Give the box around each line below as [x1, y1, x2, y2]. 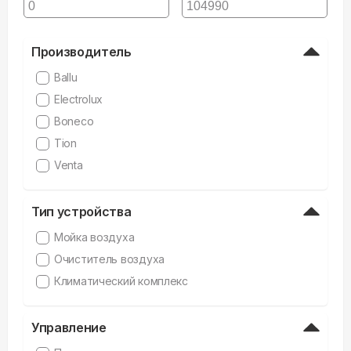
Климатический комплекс [54, 274, 188, 288]
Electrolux [54, 92, 103, 107]
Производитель [31, 43, 132, 60]
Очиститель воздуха [54, 252, 165, 266]
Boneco [54, 114, 94, 128]
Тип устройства [31, 203, 132, 219]
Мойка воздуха [54, 230, 135, 244]
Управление [31, 319, 107, 335]
